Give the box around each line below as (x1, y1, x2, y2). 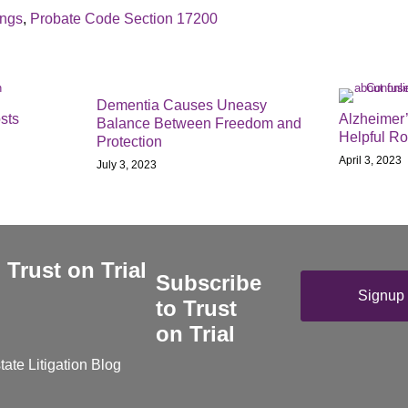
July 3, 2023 (97, 158, 157, 171)
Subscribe (156, 270, 261, 295)
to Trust (156, 296, 237, 321)
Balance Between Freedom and (97, 115, 301, 131)
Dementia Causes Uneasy (97, 97, 267, 113)
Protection (97, 133, 162, 149)
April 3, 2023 (339, 154, 402, 167)
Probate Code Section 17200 (30, 11, 218, 26)
